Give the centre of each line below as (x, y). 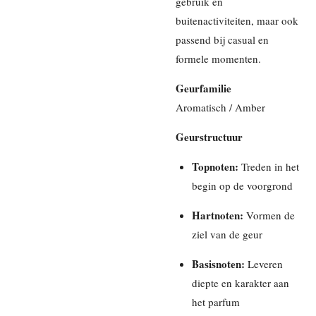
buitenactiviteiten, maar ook (237, 20)
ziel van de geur (227, 234)
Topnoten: (215, 166)
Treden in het (268, 166)
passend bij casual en (222, 39)
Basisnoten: (218, 263)
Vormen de (269, 215)
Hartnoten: (217, 215)
